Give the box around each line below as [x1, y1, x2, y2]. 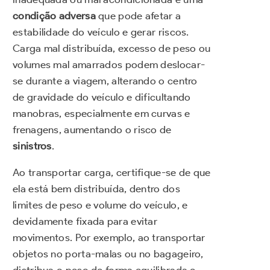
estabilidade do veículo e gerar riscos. [13, 26, 189, 39]
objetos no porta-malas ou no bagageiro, [13, 248, 204, 260]
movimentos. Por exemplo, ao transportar [13, 231, 206, 244]
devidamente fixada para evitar [13, 215, 158, 228]
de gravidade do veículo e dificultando [13, 91, 191, 104]
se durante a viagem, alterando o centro [13, 75, 198, 87]
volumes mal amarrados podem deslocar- [13, 58, 206, 71]
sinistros [13, 140, 52, 152]
